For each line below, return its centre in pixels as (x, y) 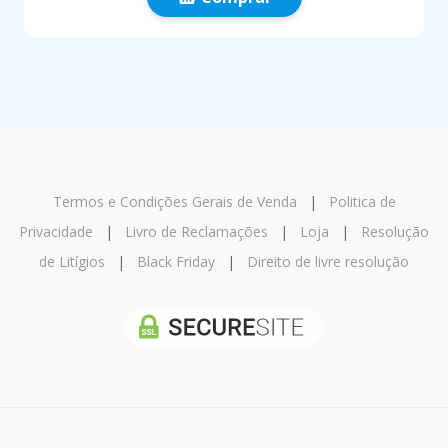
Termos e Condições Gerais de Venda (174, 201)
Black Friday (176, 261)
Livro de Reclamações (196, 231)
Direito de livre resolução (328, 261)
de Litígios (72, 261)
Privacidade (56, 231)
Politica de (362, 201)
